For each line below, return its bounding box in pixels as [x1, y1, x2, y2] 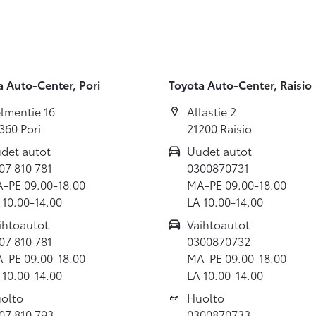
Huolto [187, 288, 224, 305]
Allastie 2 [187, 102, 236, 119]
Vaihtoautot [187, 215, 250, 232]
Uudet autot [187, 142, 252, 159]
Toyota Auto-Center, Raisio [169, 76, 312, 92]
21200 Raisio [187, 119, 252, 136]
